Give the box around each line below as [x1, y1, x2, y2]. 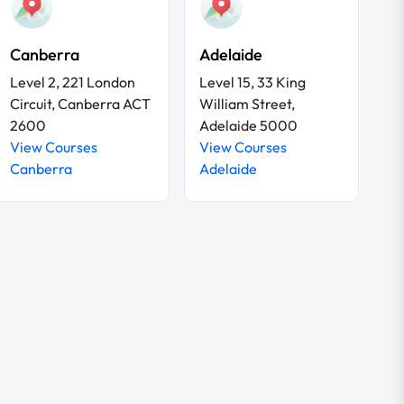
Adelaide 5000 [199, 115, 298, 134]
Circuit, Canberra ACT [10, 94, 151, 113]
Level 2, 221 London [10, 72, 135, 91]
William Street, [199, 94, 295, 113]
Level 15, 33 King [199, 72, 306, 91]
